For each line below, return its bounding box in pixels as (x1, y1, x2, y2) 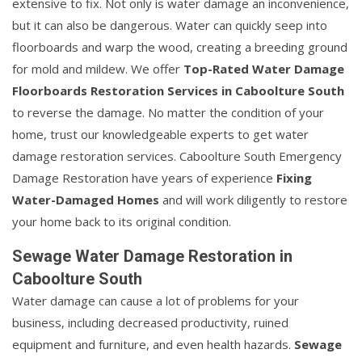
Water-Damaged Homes (12, 191, 159, 208)
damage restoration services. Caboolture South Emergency (12, 147, 342, 164)
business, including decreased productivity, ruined (12, 314, 288, 330)
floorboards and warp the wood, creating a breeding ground (12, 38, 347, 55)
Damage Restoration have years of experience (12, 169, 276, 186)
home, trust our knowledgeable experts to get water (12, 125, 309, 142)
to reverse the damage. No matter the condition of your (12, 103, 324, 120)
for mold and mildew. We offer (12, 60, 183, 77)
